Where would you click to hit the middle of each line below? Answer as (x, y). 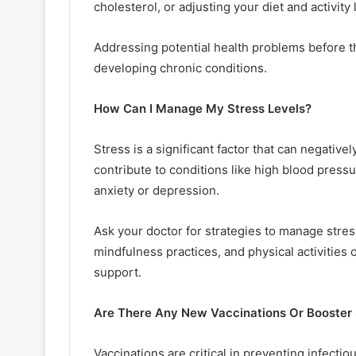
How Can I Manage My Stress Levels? (203, 108)
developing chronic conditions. (180, 68)
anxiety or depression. (158, 190)
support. (118, 272)
